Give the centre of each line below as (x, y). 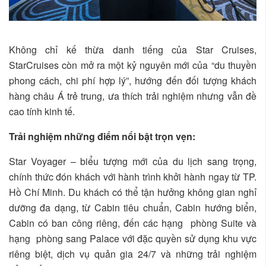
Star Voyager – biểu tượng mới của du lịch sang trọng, (133, 161)
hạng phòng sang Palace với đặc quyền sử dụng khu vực (133, 239)
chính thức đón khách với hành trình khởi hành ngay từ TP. (133, 177)
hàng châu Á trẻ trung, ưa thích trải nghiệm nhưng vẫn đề (133, 96)
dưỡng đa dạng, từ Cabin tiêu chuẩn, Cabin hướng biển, (133, 208)
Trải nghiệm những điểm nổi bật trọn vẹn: (102, 137)
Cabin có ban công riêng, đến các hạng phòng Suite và (133, 223)
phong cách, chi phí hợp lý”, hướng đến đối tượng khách (133, 81)
